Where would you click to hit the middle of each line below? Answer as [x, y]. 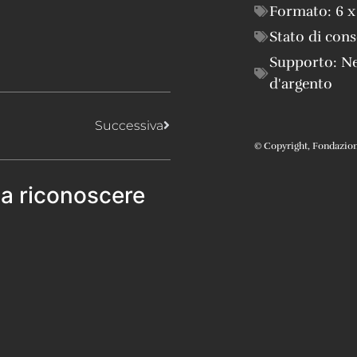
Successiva [129, 125]
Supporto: [303, 62]
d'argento [301, 83]
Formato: [302, 11]
